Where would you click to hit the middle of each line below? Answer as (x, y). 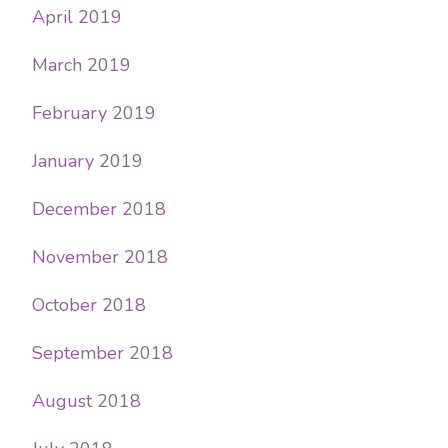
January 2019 (87, 160)
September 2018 (102, 352)
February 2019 (94, 112)
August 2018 (86, 400)
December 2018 (99, 208)
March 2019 (81, 64)
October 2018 (89, 304)
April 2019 (77, 16)
